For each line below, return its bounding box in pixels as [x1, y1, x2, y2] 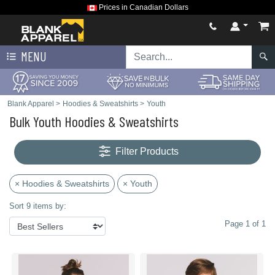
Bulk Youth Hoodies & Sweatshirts [9, 112, 179, 130]
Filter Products [115, 146, 179, 157]
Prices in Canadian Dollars [96, 3, 188, 12]
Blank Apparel [7, 99, 54, 108]
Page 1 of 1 [225, 219, 266, 228]
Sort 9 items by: [9, 201, 66, 211]
